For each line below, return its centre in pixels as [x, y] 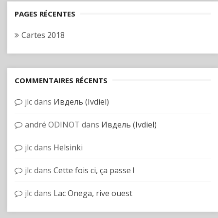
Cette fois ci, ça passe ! [94, 170]
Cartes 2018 [43, 35]
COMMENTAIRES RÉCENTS [61, 80]
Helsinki [68, 147]
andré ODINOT [52, 125]
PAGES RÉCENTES [45, 14]
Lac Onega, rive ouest [93, 193]
